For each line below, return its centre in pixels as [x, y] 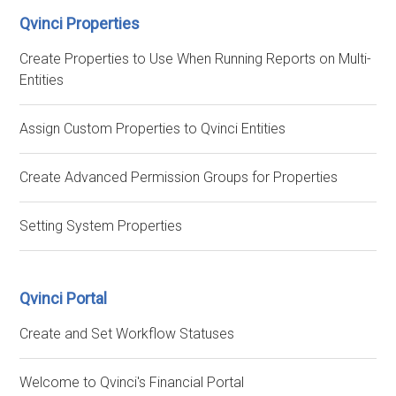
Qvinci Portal [64, 298]
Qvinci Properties [80, 23]
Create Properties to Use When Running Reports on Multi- [196, 59]
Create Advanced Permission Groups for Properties [179, 177]
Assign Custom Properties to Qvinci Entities [153, 129]
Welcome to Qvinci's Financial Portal [132, 382]
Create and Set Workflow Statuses [127, 334]
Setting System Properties [101, 226]
